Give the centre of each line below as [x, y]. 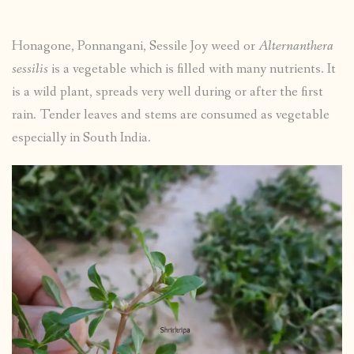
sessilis [30, 70]
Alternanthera [296, 47]
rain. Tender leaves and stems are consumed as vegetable [171, 115]
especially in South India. [81, 138]
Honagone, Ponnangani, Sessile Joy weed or [135, 47]
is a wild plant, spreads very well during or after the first [168, 92]
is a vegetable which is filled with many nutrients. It [192, 70]
